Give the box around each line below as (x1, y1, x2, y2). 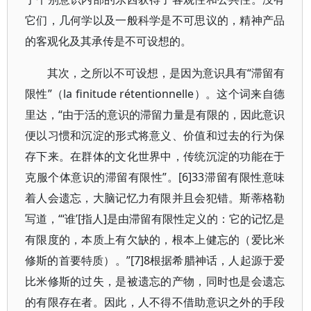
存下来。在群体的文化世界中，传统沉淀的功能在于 (25, 149, 285, 164)
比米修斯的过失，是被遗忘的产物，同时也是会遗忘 (25, 274, 285, 289)
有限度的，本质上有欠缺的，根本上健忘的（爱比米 (25, 232, 285, 247)
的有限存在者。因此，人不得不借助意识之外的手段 (25, 294, 285, 310)
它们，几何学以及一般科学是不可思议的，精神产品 (25, 12, 285, 28)
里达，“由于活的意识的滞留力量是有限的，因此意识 (25, 107, 285, 122)
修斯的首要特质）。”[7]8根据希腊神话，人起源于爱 (25, 253, 285, 268)
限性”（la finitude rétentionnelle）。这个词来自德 (25, 86, 285, 101)
